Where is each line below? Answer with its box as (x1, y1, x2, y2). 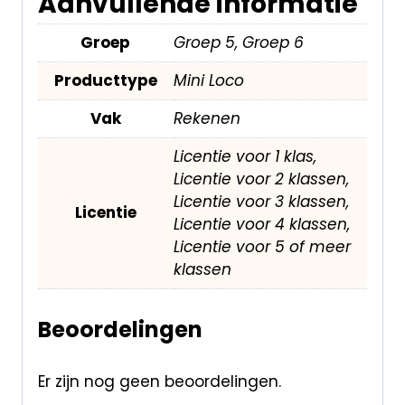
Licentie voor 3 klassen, (173, 190, 349, 212)
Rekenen (173, 107, 240, 129)
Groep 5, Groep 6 (173, 31, 304, 53)
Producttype (53, 69, 157, 91)
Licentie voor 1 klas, (173, 145, 316, 167)
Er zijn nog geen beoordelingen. (37, 371, 281, 393)
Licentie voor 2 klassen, (173, 167, 349, 190)
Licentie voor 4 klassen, (173, 212, 350, 235)
